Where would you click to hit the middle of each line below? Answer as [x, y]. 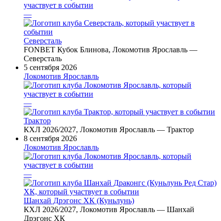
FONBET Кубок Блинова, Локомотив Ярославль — [110, 50]
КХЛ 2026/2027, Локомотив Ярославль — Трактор [109, 130]
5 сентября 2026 [50, 68]
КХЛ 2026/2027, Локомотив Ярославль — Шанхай [109, 210]
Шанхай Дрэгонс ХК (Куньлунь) [79, 201]
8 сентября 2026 [50, 139]
